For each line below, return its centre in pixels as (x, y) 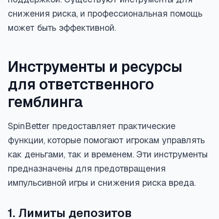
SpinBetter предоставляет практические (92, 126)
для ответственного (81, 84)
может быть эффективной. (62, 28)
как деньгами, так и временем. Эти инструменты (108, 154)
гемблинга (45, 102)
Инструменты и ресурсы (95, 67)
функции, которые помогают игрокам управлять (106, 140)
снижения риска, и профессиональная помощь (105, 13)
